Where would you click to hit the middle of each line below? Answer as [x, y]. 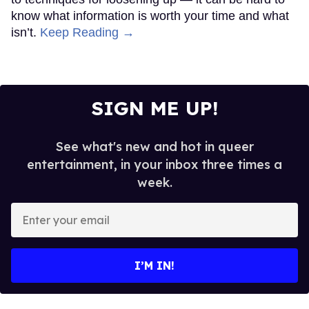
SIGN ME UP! [154, 108]
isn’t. [26, 32]
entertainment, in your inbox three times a [154, 164]
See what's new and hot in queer [154, 146]
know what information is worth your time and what [150, 16]
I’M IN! [154, 265]
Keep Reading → [87, 32]
